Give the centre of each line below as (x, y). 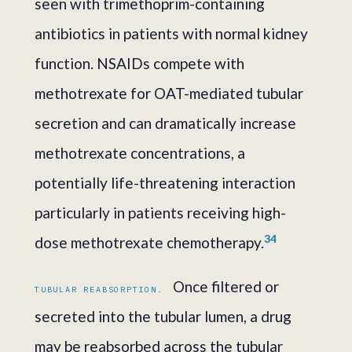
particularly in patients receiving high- (160, 212)
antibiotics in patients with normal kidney (171, 33)
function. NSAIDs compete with (139, 63)
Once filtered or (224, 286)
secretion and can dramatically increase (165, 123)
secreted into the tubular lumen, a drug (163, 316)
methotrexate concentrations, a (140, 152)
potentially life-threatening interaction (165, 182)
